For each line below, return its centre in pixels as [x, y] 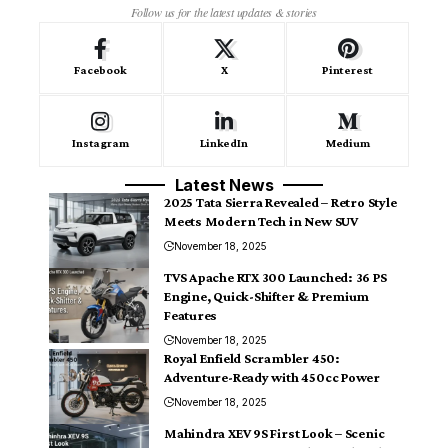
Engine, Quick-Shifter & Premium [267, 296]
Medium [347, 143]
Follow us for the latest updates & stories [224, 12]
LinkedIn [224, 143]
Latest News [224, 185]
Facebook [100, 70]
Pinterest [348, 70]
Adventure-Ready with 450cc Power [272, 377]
